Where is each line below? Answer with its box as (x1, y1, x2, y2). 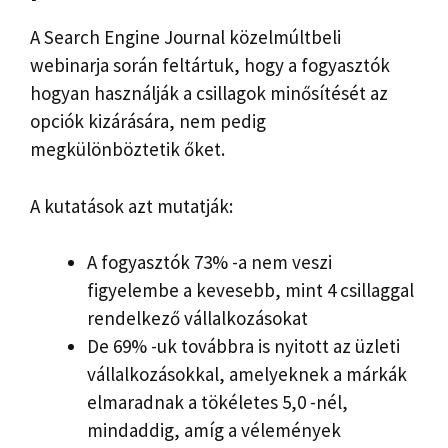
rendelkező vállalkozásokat (87, 306, 308, 331)
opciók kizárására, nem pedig (30, 109, 266, 134)
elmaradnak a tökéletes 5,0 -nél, (87, 390, 348, 415)
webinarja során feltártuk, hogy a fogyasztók (30, 53, 390, 78)
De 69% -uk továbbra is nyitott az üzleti (87, 334, 400, 359)
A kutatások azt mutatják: (30, 193, 233, 218)
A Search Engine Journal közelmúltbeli (30, 25, 341, 50)
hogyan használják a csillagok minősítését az (30, 81, 388, 106)
